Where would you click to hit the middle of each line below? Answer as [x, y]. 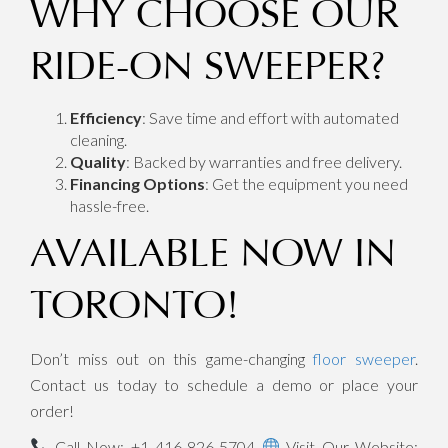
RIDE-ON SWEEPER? [208, 65]
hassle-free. [109, 205]
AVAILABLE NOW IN [213, 252]
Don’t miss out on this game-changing [172, 358]
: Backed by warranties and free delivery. [264, 161]
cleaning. [98, 139]
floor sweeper [364, 358]
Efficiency [106, 117]
